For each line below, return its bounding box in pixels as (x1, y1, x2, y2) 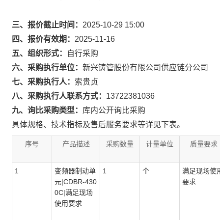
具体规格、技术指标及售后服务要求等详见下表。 (12, 120, 185, 129)
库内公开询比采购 (82, 106, 145, 114)
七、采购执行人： (12, 78, 75, 86)
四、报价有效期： (12, 35, 75, 43)
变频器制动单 (55, 167, 96, 175)
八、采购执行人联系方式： (12, 92, 106, 100)
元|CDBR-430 (55, 178, 97, 186)
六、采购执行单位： (12, 63, 82, 72)
